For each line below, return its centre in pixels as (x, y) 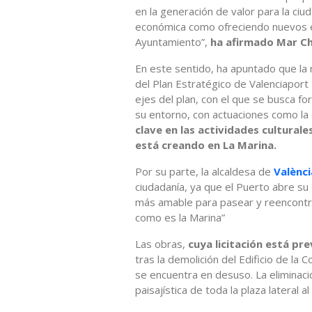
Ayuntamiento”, (173, 41)
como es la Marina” (180, 217)
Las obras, (162, 243)
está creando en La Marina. (206, 145)
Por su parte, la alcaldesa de (204, 171)
